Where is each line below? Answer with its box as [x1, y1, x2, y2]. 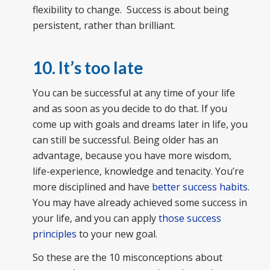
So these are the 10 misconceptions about [32, 251, 222, 265]
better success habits [151, 180, 248, 193]
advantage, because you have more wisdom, [32, 148, 231, 162]
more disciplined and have [32, 180, 152, 193]
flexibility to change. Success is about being [32, 3, 229, 17]
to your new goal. [76, 227, 157, 240]
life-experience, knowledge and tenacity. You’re [32, 164, 244, 178]
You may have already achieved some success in [32, 195, 247, 209]
